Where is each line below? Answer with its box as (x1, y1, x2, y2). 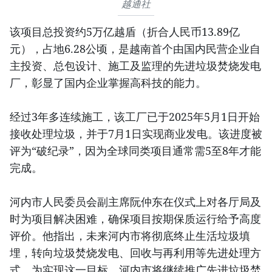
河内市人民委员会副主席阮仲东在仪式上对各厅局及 (10, 194, 261, 209)
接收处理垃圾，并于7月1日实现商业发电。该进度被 (10, 126, 262, 141)
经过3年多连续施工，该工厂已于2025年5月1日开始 (10, 109, 260, 124)
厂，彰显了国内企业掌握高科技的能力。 (10, 75, 206, 90)
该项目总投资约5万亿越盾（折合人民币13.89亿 (10, 24, 240, 39)
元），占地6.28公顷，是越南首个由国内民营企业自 (10, 41, 260, 56)
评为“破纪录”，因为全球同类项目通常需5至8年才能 (10, 143, 261, 158)
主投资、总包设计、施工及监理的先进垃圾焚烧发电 (10, 58, 261, 73)
